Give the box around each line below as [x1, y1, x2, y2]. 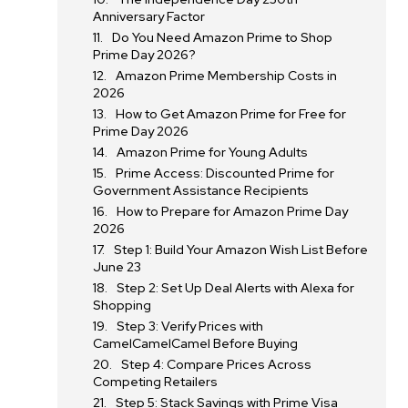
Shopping [93, 297, 152, 313]
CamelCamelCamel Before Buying [93, 335, 299, 352]
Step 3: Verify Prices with [117, 318, 264, 334]
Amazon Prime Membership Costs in [116, 67, 338, 84]
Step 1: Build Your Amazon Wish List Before [114, 241, 369, 258]
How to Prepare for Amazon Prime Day [117, 203, 349, 219]
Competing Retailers [93, 373, 219, 390]
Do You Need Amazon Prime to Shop [112, 29, 333, 46]
